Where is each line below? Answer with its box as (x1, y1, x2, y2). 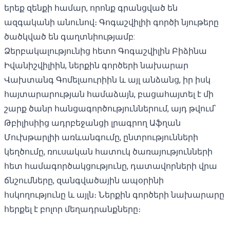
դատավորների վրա (130, 161, 217, 171)
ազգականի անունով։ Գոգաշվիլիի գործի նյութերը (4, 17, 219, 27)
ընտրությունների (121, 132, 198, 142)
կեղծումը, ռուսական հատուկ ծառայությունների (4, 146, 213, 157)
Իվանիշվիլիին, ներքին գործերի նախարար (4, 60, 188, 70)
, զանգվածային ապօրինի (53, 175, 164, 185)
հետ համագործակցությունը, (4, 161, 130, 171)
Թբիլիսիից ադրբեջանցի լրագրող (4, 118, 149, 128)
